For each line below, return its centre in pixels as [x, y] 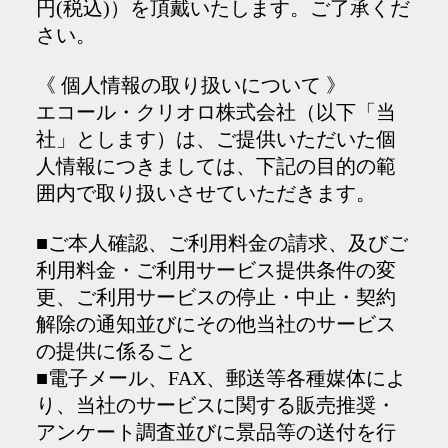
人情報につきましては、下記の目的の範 [215, 166]
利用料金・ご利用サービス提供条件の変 [215, 270]
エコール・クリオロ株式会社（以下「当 [215, 112]
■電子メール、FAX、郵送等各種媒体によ [220, 378]
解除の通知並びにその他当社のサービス [215, 324]
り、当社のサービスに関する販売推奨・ [215, 405]
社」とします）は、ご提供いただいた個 [215, 139]
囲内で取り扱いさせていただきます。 [205, 193]
